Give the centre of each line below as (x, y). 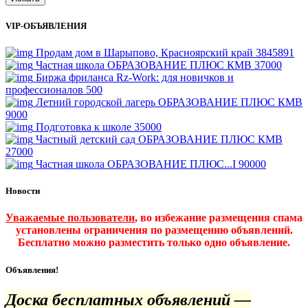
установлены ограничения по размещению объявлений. (154, 230)
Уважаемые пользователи (70, 218)
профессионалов (46, 90)
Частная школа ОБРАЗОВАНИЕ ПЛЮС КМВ (145, 65)
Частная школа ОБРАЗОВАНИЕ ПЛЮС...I (137, 164)
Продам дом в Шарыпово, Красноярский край (146, 53)
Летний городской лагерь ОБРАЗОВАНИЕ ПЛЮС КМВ (169, 102)
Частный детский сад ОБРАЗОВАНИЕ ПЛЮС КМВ (159, 140)
